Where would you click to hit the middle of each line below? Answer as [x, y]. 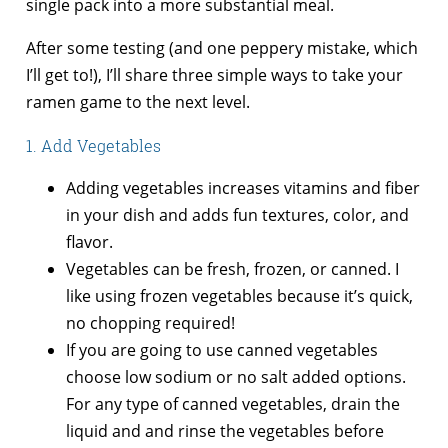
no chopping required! [150, 323]
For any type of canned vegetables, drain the [233, 404]
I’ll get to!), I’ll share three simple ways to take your [214, 75]
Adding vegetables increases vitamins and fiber [243, 188]
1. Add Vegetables [93, 146]
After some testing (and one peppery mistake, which [222, 48]
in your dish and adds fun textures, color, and [237, 215]
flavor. [89, 242]
